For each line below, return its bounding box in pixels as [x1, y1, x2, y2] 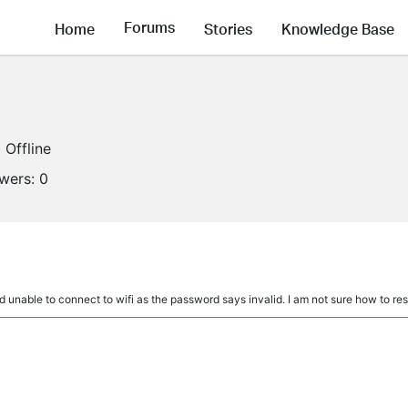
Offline [5, 139, 51, 158]
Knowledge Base [281, 18, 394, 38]
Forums [124, 17, 175, 37]
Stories [204, 18, 252, 38]
